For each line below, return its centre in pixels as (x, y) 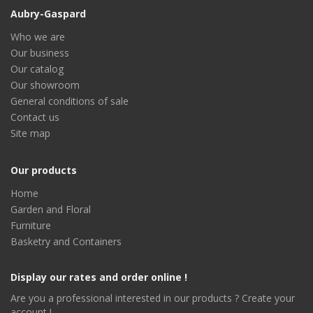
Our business (40, 53)
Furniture (31, 226)
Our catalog (37, 69)
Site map (30, 133)
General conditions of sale (70, 101)
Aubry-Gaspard (48, 14)
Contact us (35, 117)
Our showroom (45, 85)
